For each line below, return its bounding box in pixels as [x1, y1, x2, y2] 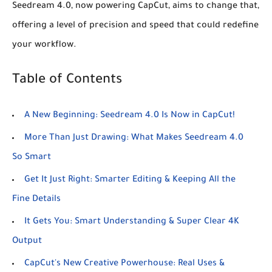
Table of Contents [12, 73, 122, 88]
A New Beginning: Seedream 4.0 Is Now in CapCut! [24, 110, 235, 121]
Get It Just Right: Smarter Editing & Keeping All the [24, 175, 236, 185]
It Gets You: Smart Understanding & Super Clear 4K [24, 217, 239, 227]
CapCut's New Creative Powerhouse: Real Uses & [24, 259, 225, 269]
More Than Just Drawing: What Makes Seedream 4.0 [24, 133, 243, 143]
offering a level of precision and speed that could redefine [12, 21, 259, 31]
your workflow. [12, 40, 76, 50]
